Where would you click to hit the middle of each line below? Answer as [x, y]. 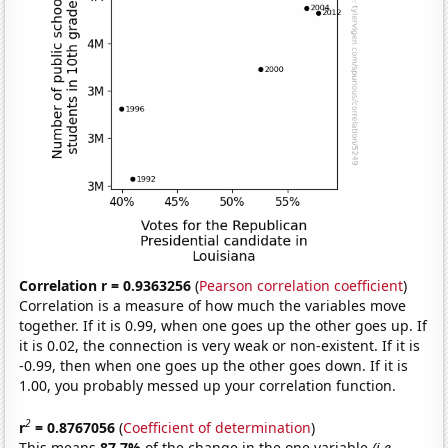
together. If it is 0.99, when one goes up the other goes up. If [223, 326]
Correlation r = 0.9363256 [105, 286]
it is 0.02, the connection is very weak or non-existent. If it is [220, 346]
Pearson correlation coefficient [301, 286]
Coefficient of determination [217, 427]
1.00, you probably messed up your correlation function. [208, 386]
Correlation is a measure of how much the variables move [213, 306]
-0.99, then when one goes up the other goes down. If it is [214, 366]
